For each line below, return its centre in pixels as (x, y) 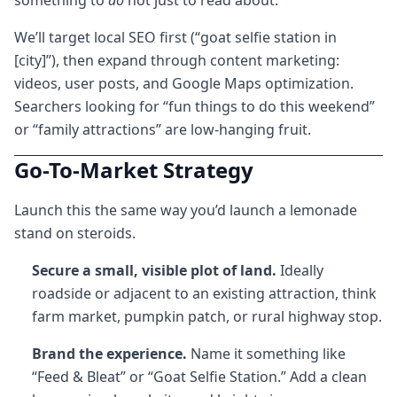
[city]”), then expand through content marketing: (177, 60)
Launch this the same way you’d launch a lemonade (186, 210)
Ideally (300, 270)
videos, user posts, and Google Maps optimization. (184, 83)
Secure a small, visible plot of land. (154, 270)
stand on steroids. (75, 233)
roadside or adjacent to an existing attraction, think (204, 293)
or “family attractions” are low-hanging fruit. (163, 129)
